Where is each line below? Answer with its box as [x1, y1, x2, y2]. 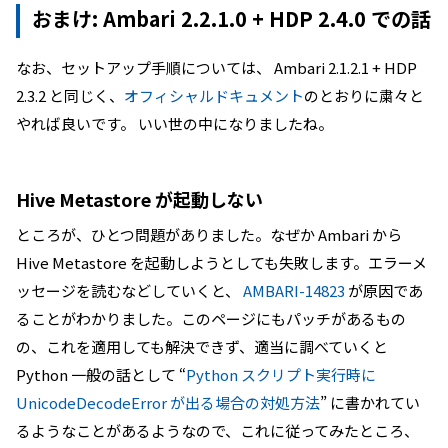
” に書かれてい [320, 392, 420, 413]
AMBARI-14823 [243, 280, 345, 301]
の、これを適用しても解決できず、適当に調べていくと [16, 336, 388, 357]
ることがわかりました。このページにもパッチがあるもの [16, 308, 406, 329]
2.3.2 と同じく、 [16, 85, 124, 106]
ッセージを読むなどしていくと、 [16, 280, 243, 301]
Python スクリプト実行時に [186, 364, 376, 385]
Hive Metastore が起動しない [16, 186, 263, 212]
